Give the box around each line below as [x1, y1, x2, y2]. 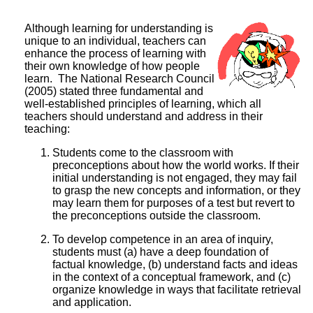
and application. [52, 296, 131, 308]
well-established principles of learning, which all [24, 97, 261, 110]
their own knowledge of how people [24, 59, 200, 72]
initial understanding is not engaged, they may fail [52, 171, 297, 184]
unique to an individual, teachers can [24, 34, 206, 47]
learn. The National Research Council [24, 72, 214, 85]
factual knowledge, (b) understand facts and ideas [52, 258, 298, 270]
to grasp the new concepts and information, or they [52, 184, 300, 196]
